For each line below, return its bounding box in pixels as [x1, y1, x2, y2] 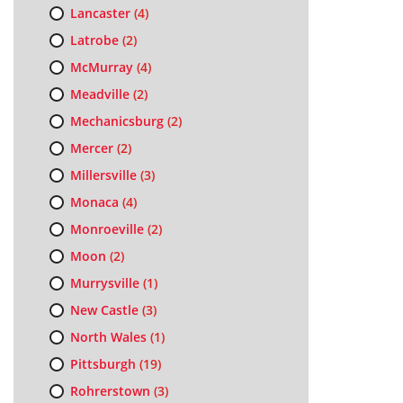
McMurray [69, 58, 133, 76]
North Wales [69, 328, 147, 345]
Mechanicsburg [69, 112, 164, 130]
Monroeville [69, 220, 144, 237]
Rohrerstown [69, 382, 150, 399]
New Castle [69, 301, 139, 318]
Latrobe [69, 31, 119, 49]
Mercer [69, 139, 113, 157]
